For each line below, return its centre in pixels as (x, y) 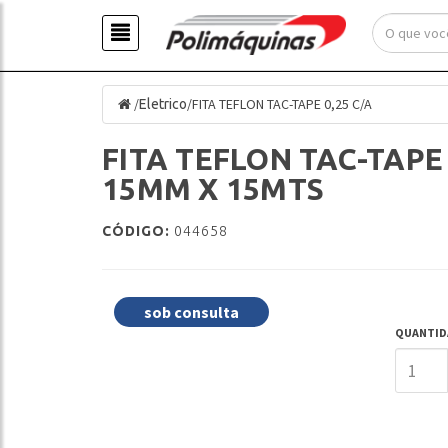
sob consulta (191, 312)
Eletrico (163, 104)
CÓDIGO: (136, 231)
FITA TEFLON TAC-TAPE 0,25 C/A (282, 104)
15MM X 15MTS (213, 189)
